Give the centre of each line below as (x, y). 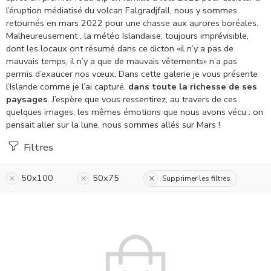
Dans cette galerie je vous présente (187, 74)
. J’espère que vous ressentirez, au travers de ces (142, 99)
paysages (27, 99)
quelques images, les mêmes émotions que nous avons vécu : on (135, 112)
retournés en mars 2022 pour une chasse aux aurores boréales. (132, 23)
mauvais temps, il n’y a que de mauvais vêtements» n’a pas (122, 61)
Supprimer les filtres (196, 178)
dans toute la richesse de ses (193, 87)
